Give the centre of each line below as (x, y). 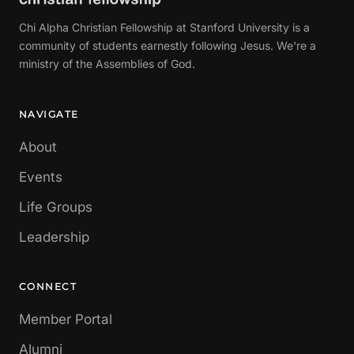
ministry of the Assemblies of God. (107, 64)
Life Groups (56, 207)
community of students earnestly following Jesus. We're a (168, 45)
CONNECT (48, 286)
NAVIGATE (49, 114)
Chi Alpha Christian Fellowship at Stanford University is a (164, 27)
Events (41, 177)
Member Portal (66, 319)
